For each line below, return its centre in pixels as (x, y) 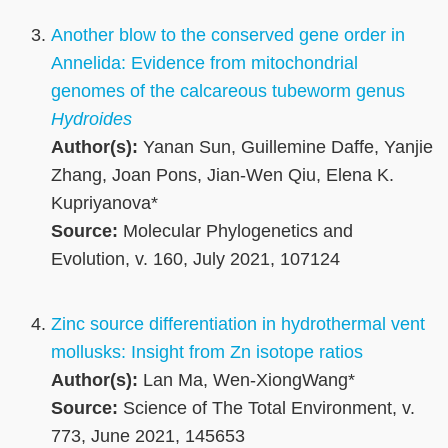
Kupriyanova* (104, 203)
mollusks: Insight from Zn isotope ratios (207, 352)
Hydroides (91, 119)
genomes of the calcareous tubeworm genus (228, 91)
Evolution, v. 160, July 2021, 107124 (195, 259)
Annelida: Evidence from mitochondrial (204, 63)
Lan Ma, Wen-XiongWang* (246, 380)
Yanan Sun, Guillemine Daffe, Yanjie (285, 147)
